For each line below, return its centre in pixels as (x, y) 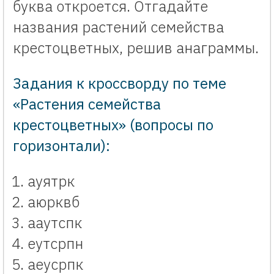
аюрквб (54, 202)
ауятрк (51, 181)
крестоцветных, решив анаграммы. (136, 47)
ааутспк (55, 222)
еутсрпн (55, 243)
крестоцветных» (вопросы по (113, 124)
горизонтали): (61, 145)
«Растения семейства (87, 104)
